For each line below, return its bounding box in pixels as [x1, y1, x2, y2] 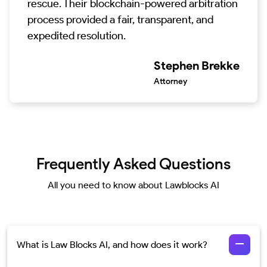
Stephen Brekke [154, 58, 240, 73]
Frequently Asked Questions [36, 154, 231, 173]
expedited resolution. [27, 29, 126, 42]
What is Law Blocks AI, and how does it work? [17, 238, 207, 250]
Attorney [154, 76, 187, 86]
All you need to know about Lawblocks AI [48, 179, 219, 191]
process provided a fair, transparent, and [27, 13, 213, 26]
